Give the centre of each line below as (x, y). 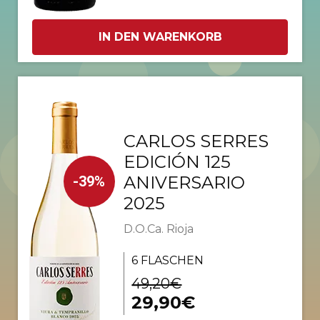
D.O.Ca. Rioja (159, 229)
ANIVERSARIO (185, 183)
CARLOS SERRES (196, 141)
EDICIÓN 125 (177, 162)
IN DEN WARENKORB (160, 37)
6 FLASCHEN (168, 261)
